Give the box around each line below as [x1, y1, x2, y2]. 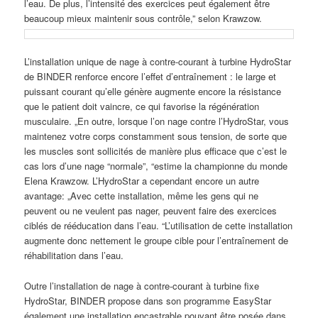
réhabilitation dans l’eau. [24, 248, 124, 263]
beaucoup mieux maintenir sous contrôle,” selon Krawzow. [24, 11, 263, 26]
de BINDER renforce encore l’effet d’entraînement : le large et [24, 70, 277, 84]
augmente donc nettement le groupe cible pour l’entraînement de [24, 234, 289, 248]
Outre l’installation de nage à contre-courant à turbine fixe [24, 278, 260, 292]
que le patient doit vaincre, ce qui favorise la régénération [24, 99, 260, 114]
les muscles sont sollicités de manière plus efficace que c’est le [24, 144, 287, 158]
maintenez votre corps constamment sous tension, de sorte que [24, 129, 287, 143]
